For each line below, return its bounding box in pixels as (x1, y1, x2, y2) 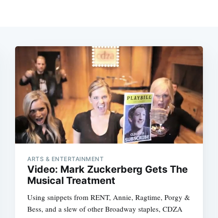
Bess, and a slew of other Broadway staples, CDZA (27, 203, 183, 214)
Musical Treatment (27, 174, 116, 186)
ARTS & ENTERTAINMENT (27, 155, 104, 163)
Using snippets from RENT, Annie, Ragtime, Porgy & (27, 192, 191, 202)
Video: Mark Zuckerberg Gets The (27, 163, 188, 175)
